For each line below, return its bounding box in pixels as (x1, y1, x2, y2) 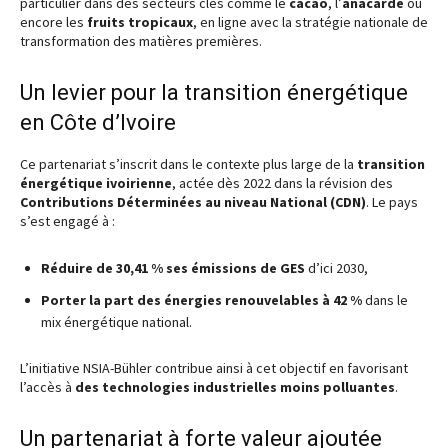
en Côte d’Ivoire (20, 110, 176, 135)
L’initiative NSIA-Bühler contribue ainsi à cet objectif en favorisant (20, 359, 408, 377)
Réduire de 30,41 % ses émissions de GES (41, 259, 305, 277)
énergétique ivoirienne (20, 174, 172, 192)
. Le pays (366, 193, 418, 211)
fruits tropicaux (87, 13, 193, 31)
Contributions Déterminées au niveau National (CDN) (20, 193, 366, 211)
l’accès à (20, 378, 75, 396)
